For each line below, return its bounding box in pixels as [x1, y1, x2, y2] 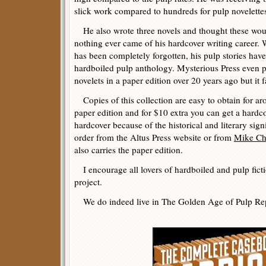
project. [74, 176, 102, 188]
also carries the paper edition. [74, 144, 183, 156]
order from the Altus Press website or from [74, 131, 234, 143]
